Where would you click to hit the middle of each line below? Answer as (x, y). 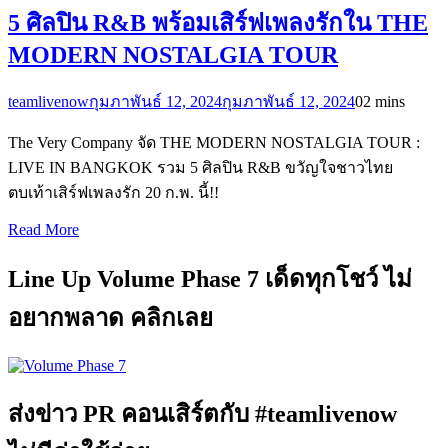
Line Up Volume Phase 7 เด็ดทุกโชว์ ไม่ (210, 278)
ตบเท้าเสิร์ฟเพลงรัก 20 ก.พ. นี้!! (113, 192)
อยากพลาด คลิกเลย (110, 317)
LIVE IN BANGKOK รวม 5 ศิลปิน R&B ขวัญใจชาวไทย (200, 167)
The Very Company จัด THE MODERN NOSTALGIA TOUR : (214, 142)
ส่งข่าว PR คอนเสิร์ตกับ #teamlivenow (202, 414)
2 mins (384, 101)
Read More (43, 229)
